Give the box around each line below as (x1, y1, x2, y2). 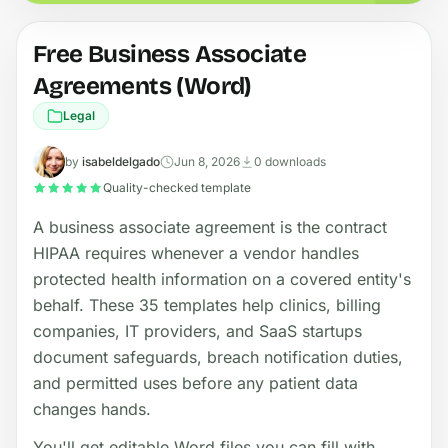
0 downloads (254, 153, 326, 169)
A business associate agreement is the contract (33, 216, 387, 237)
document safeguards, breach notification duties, (33, 346, 403, 367)
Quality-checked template (103, 179, 251, 195)
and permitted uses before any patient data (33, 372, 358, 393)
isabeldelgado (82, 153, 160, 169)
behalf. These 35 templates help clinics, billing (33, 294, 381, 315)
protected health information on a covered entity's (33, 268, 411, 289)
